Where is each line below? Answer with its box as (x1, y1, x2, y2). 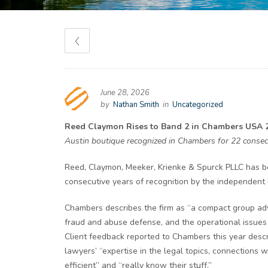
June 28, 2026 (100, 87, 150, 98)
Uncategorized (172, 99, 223, 110)
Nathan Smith (113, 99, 159, 110)
